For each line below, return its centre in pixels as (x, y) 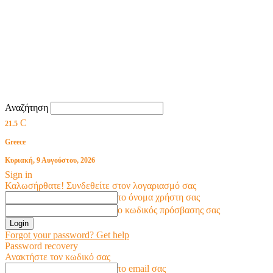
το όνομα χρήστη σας (159, 197)
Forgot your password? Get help (67, 235)
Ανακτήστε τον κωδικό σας (58, 257)
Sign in (19, 175)
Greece (15, 142)
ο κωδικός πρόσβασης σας (169, 210)
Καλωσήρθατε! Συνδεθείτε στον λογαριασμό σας (101, 186)
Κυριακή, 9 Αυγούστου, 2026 (50, 160)
